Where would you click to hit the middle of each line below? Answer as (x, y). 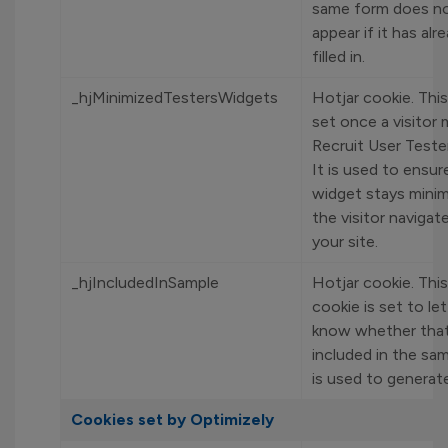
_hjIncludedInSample (145, 282)
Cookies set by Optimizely (172, 419)
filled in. (338, 56)
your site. (345, 241)
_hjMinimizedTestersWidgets (174, 97)
